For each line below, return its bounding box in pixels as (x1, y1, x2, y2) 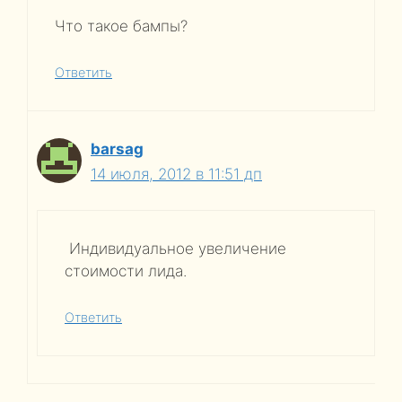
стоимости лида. (65, 262, 187, 280)
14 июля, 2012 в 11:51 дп (91, 164, 262, 183)
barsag (91, 139, 144, 158)
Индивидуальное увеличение (65, 240, 286, 258)
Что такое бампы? (55, 17, 188, 35)
